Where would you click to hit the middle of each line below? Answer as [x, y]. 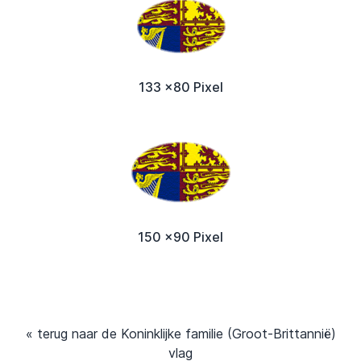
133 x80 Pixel [180, 87]
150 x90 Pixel [180, 237]
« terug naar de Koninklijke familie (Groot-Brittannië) [180, 333]
